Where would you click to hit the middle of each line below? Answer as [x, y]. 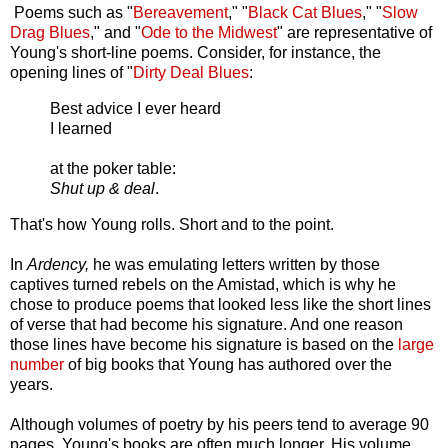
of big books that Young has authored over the [228, 365]
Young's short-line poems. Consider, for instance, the [195, 53]
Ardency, [60, 265]
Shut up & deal [102, 189]
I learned [81, 129]
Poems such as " [71, 13]
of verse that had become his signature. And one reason [206, 325]
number [37, 365]
